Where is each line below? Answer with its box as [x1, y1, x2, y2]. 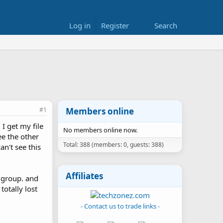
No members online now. [63, 125, 137, 134]
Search [154, 20, 177, 30]
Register [101, 20, 129, 30]
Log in [69, 20, 91, 30]
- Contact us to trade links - [80, 202, 160, 211]
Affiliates [66, 170, 103, 182]
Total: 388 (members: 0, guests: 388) [63, 140, 164, 149]
